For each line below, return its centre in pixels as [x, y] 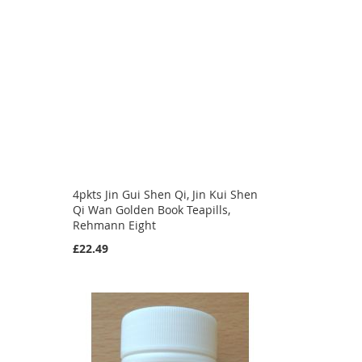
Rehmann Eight [114, 225]
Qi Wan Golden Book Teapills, [151, 209]
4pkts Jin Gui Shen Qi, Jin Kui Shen [165, 194]
